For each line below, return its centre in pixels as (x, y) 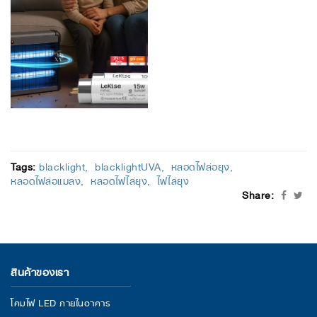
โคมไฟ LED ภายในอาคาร (60, 302)
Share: (258, 194)
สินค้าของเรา (40, 271)
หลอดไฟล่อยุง (200, 166)
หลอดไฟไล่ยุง (119, 180)
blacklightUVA (128, 166)
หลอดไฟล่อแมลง (46, 180)
